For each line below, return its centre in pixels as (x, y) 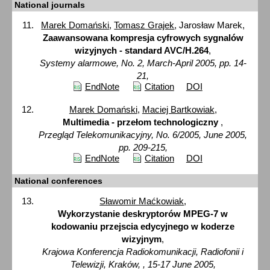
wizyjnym (142, 239)
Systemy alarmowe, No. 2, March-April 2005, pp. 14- (143, 63)
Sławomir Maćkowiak (142, 201)
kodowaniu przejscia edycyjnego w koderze (143, 227)
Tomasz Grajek (144, 25)
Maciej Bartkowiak (178, 109)
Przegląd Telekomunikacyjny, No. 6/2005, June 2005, (143, 134)
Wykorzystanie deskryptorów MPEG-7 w (143, 214)
